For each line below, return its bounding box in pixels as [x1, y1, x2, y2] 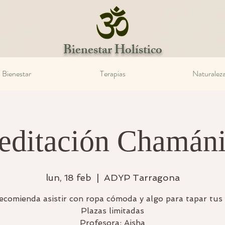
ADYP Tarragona [103, 172, 180, 183]
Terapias [100, 68, 126, 79]
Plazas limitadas [81, 206, 144, 215]
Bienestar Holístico [63, 40, 162, 62]
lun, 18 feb [45, 172, 91, 183]
